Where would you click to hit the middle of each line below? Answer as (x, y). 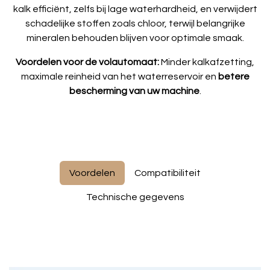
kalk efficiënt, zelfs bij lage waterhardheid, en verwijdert (135, 9)
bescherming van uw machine (134, 91)
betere (234, 76)
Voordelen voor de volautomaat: (87, 62)
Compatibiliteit (168, 173)
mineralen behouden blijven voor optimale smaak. (135, 38)
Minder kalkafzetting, (207, 62)
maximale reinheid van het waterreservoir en (119, 76)
